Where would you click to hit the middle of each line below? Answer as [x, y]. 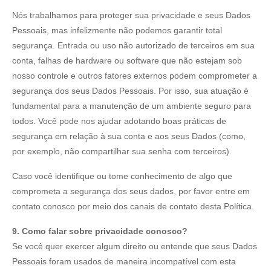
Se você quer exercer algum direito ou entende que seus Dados [135, 246]
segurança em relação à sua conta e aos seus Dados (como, [129, 136]
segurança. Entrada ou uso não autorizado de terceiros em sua [133, 45]
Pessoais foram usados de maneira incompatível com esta [124, 261]
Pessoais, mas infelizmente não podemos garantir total [117, 30]
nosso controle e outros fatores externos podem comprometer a [135, 75]
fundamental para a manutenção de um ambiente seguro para [132, 106]
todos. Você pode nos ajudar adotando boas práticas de [119, 121]
